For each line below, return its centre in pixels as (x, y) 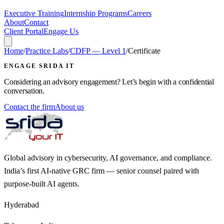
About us (69, 106)
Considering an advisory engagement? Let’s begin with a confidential (109, 82)
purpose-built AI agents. (42, 183)
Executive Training (34, 13)
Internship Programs (96, 13)
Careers (139, 13)
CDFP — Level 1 (98, 51)
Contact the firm (29, 106)
